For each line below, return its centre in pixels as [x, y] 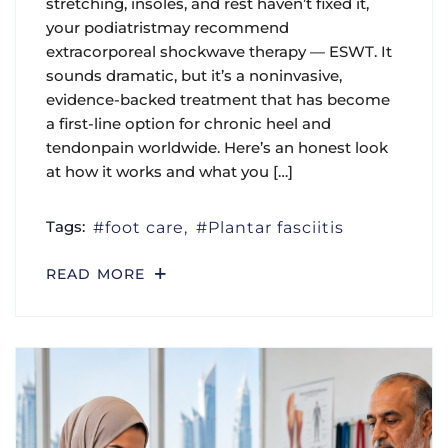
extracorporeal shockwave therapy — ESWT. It [219, 52]
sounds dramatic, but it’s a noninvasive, [194, 76]
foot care [145, 228]
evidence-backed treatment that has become [218, 100]
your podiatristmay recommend [167, 28]
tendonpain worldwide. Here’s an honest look [217, 148]
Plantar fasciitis [276, 228]
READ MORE [98, 274]
